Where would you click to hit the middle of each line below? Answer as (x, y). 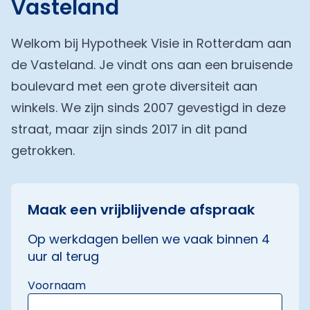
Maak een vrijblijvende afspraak (141, 210)
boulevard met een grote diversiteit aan (134, 86)
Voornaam (57, 285)
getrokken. (43, 151)
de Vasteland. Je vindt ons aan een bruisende (152, 65)
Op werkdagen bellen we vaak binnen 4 (149, 239)
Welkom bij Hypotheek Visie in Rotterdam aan (151, 43)
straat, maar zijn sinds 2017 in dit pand (129, 129)
